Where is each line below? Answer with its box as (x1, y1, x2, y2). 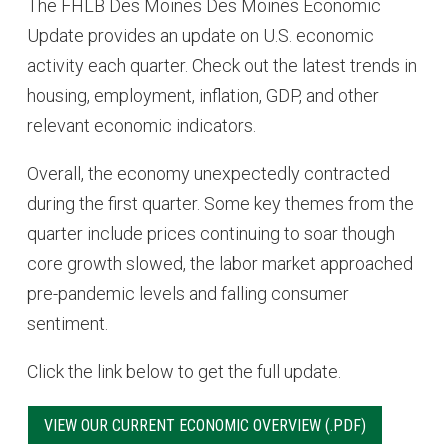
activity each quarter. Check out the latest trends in (26, 54, 417, 76)
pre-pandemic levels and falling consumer (26, 282, 349, 304)
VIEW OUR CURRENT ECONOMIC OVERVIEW (43, 415, 321, 435)
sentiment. (26, 312, 108, 334)
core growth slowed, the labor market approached (26, 252, 413, 274)
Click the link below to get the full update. (26, 360, 341, 382)
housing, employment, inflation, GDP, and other (26, 84, 379, 106)
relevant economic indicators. (26, 114, 256, 136)
